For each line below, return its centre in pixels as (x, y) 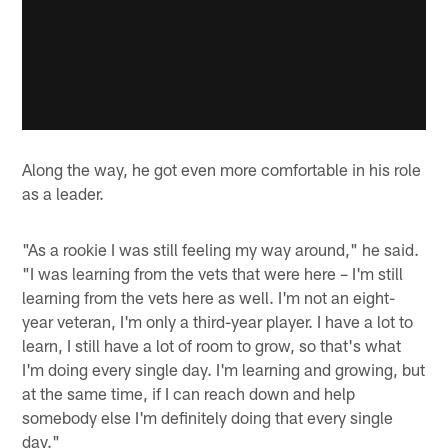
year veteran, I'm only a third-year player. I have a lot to (218, 320)
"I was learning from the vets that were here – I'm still (213, 272)
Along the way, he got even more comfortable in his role (222, 168)
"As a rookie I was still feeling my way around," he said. (221, 248)
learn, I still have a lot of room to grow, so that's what (212, 344)
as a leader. (63, 192)
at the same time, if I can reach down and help (189, 392)
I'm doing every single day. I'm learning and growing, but (224, 368)
